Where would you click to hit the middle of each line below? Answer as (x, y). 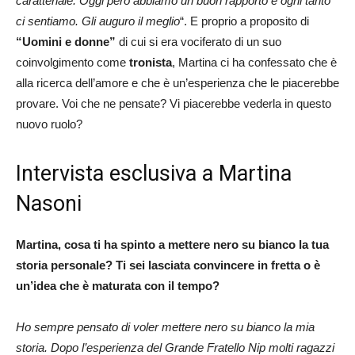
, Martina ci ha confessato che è (254, 62)
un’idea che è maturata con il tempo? (118, 285)
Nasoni (49, 203)
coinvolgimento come (73, 62)
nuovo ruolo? (49, 124)
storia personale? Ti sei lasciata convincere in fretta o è (168, 265)
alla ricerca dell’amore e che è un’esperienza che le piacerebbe (177, 82)
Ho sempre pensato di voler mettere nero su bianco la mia (165, 326)
